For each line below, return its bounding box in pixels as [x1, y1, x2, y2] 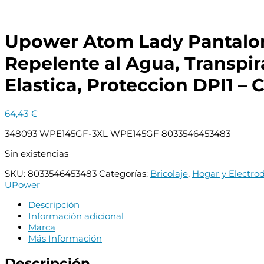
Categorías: [99, 168, 150, 180]
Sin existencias [5, 148, 68, 160]
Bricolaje [150, 168, 188, 180]
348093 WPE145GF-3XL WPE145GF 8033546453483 [5, 128, 230, 140]
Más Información [28, 233, 102, 245]
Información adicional [28, 210, 124, 222]
